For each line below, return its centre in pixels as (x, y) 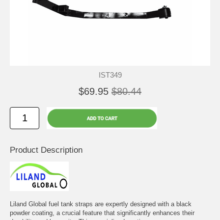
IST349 (110, 75)
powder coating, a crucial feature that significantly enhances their (102, 213)
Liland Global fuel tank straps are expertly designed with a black (101, 204)
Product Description (46, 150)
